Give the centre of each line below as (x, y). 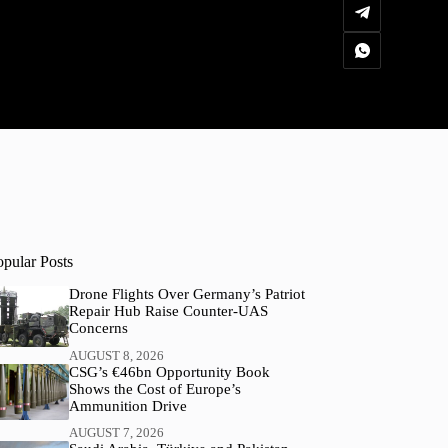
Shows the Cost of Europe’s (154, 388)
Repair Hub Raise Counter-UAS (168, 311)
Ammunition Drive (127, 405)
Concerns (98, 328)
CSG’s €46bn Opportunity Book (169, 371)
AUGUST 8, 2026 (116, 355)
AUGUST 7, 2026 (116, 433)
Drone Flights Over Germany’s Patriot (186, 294)
